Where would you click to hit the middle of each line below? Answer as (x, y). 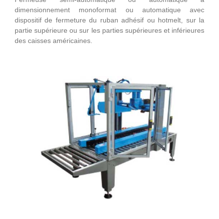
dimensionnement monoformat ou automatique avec (109, 10)
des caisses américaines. (54, 40)
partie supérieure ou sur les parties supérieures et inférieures (109, 30)
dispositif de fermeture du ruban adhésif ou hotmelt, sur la (109, 20)
